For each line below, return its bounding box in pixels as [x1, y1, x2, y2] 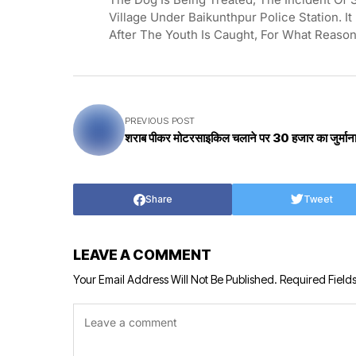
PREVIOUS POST [125, 115, 195, 127]
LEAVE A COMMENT [73, 246, 211, 264]
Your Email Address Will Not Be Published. [73, 273, 277, 287]
